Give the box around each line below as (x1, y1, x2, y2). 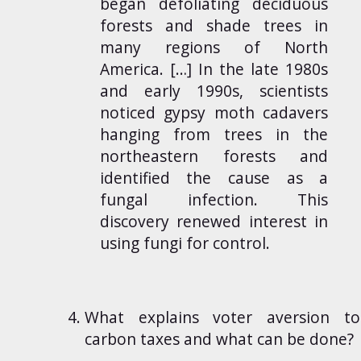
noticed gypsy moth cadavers (99, 101, 329, 123)
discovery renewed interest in (99, 210, 329, 232)
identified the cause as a (99, 166, 329, 189)
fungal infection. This (99, 188, 329, 210)
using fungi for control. (99, 231, 270, 254)
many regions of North (99, 35, 329, 58)
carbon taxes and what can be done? (84, 328, 354, 351)
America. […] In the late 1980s (99, 57, 329, 80)
